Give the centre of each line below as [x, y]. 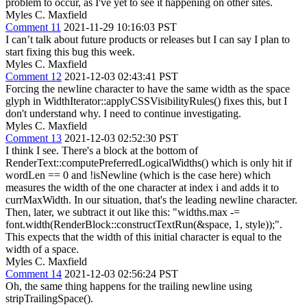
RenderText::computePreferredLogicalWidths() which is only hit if [149, 162]
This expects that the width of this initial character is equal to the [144, 236]
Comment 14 [34, 273]
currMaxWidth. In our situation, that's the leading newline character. [151, 199]
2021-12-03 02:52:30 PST [121, 138]
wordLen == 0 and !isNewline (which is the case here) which [138, 175]
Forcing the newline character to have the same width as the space [148, 88]
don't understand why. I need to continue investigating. [123, 113]
